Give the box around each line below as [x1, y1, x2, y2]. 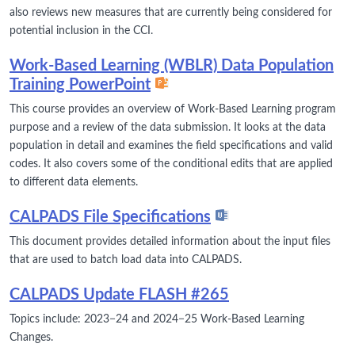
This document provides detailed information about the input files [10, 235, 330, 247]
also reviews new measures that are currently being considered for [10, 6, 332, 18]
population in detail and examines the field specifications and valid [10, 139, 333, 151]
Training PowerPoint [10, 76, 151, 93]
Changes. [10, 331, 53, 343]
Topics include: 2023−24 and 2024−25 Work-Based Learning [10, 313, 304, 325]
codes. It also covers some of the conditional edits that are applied [10, 158, 333, 170]
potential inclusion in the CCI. [10, 25, 153, 36]
